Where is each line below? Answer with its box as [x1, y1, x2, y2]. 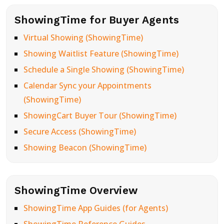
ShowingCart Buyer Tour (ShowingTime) [23, 110, 176, 121]
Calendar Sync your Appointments [23, 80, 151, 91]
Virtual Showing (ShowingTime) [23, 32, 143, 43]
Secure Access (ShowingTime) [23, 126, 136, 137]
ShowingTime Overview [14, 184, 138, 196]
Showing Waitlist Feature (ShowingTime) [23, 48, 178, 59]
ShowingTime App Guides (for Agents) [23, 202, 168, 213]
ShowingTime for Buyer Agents [14, 13, 179, 26]
